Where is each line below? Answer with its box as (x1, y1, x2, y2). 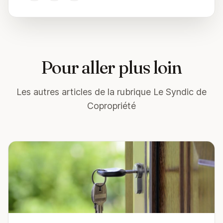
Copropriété (87, 101, 136, 111)
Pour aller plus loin (41, 56, 182, 79)
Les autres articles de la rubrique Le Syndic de (16, 87, 207, 98)
